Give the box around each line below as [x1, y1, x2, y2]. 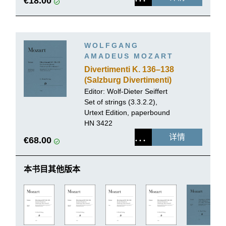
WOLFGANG [84, 41, 139, 49]
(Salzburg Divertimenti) [84, 75, 172, 84]
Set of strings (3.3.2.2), [84, 97, 157, 106]
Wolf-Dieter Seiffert [107, 87, 167, 95]
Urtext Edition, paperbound [84, 108, 170, 117]
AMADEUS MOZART [84, 51, 174, 60]
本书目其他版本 [24, 164, 80, 174]
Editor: [84, 87, 107, 95]
